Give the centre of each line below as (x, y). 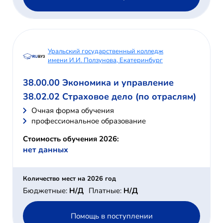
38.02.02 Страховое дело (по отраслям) (110, 97)
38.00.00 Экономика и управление (98, 83)
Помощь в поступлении (111, 216)
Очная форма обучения (73, 111)
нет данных (46, 150)
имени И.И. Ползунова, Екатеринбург (105, 60)
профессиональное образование (89, 121)
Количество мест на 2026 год (69, 179)
